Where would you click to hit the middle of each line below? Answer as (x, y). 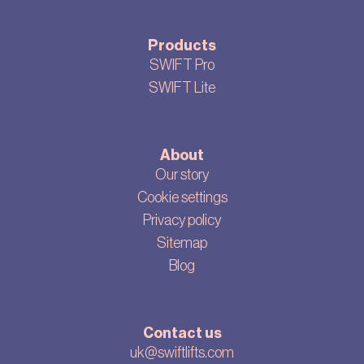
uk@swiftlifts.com (182, 353)
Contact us (182, 334)
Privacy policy (182, 221)
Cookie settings (182, 198)
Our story (182, 175)
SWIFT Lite (182, 88)
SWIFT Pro (182, 65)
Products (182, 46)
